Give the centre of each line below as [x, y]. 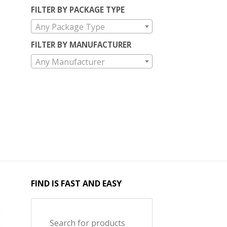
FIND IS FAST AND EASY [76, 183]
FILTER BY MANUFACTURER [81, 44]
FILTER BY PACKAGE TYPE [78, 9]
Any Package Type [70, 27]
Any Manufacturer [70, 62]
